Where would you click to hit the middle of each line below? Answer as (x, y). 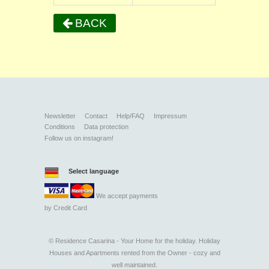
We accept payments (126, 196)
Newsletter (60, 116)
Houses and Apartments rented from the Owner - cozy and (134, 253)
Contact (96, 116)
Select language (94, 171)
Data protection (106, 127)
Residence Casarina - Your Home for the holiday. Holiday (137, 241)
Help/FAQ (131, 116)
